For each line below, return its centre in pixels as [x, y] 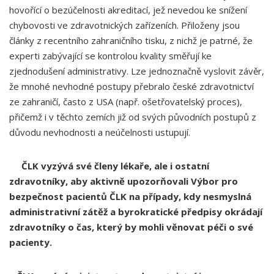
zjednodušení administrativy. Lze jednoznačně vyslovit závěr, [137, 71]
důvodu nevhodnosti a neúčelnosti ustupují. [100, 132]
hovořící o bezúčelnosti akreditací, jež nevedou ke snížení [128, 10]
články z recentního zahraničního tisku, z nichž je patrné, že [131, 40]
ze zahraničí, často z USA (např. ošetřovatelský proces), [126, 102]
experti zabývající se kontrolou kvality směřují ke [110, 56]
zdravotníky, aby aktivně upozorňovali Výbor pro [124, 181]
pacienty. [31, 242]
